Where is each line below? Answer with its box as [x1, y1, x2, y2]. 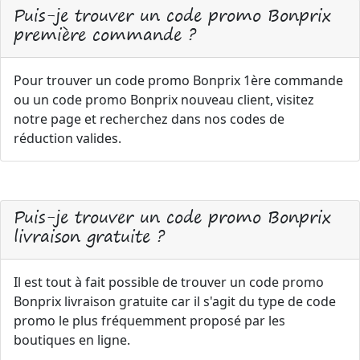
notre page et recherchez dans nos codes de [14, 110, 284, 128]
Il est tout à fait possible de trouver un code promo [14, 273, 324, 291]
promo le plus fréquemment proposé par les [14, 312, 285, 329]
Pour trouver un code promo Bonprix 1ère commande [14, 72, 343, 89]
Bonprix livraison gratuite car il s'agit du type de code [14, 292, 336, 310]
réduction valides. [14, 129, 121, 147]
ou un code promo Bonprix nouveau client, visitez [14, 91, 314, 108]
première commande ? [14, 20, 196, 48]
